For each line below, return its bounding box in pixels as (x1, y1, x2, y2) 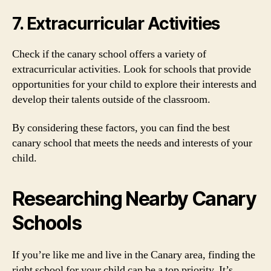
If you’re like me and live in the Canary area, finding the (12, 248, 255, 262)
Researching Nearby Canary (12, 187, 256, 211)
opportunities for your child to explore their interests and (12, 77, 256, 91)
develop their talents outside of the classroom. (12, 92, 211, 106)
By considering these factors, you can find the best (12, 121, 230, 135)
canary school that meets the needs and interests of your (12, 136, 252, 150)
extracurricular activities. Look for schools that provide (12, 62, 251, 76)
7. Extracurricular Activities (12, 13, 220, 34)
